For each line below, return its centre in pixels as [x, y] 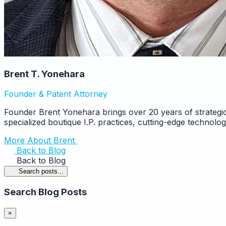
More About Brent [41, 140]
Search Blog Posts [45, 192]
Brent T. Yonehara [44, 74]
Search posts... [41, 172]
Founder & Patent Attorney [56, 94]
